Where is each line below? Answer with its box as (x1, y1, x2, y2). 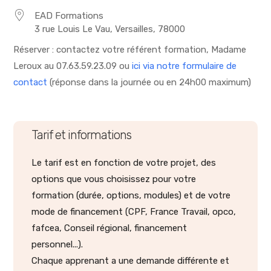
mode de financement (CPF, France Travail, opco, (31, 206, 237, 217)
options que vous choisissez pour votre (31, 174, 197, 184)
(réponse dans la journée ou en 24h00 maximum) (47, 77, 252, 88)
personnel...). (31, 239, 83, 250)
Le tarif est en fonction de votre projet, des (31, 157, 217, 168)
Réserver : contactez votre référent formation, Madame (13, 44, 247, 55)
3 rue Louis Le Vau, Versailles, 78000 (34, 24, 186, 34)
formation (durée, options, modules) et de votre (31, 190, 231, 201)
